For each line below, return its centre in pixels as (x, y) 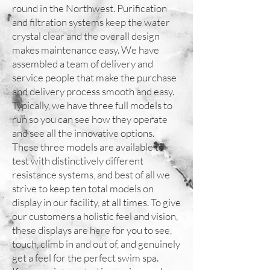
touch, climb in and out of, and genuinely (96, 244)
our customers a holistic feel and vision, (95, 216)
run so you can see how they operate (90, 119)
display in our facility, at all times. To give (96, 202)
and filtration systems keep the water (91, 22)
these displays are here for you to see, (92, 230)
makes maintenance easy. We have (86, 50)
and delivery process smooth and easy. (93, 91)
